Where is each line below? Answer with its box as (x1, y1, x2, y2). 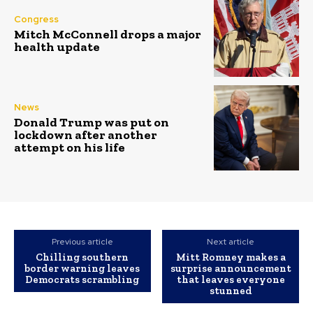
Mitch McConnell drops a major (14, 27, 201, 43)
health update (14, 39, 100, 55)
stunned (209, 284, 252, 298)
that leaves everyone (176, 273, 285, 286)
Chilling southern (36, 251, 129, 264)
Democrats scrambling (25, 273, 140, 286)
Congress (14, 13, 59, 26)
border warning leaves (24, 262, 140, 275)
